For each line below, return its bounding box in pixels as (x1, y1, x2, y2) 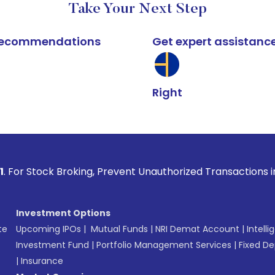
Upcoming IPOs (16, 223, 81, 235)
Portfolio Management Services (96, 239, 231, 251)
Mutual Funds (91, 223, 148, 235)
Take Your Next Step (68, 2, 207, 17)
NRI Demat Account (155, 223, 239, 235)
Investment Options (16, 207, 110, 219)
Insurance (21, 255, 63, 267)
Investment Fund (16, 239, 89, 251)
